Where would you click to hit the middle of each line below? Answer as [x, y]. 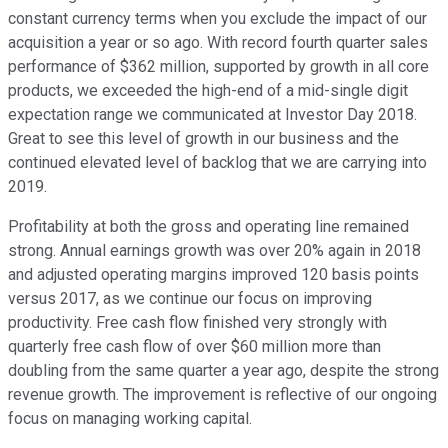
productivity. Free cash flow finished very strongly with [197, 323]
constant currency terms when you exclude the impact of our [217, 19]
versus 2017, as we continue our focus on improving [190, 299]
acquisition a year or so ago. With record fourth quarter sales [218, 43]
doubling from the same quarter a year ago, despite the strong [223, 371]
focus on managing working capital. [130, 419]
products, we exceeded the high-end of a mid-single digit [208, 91]
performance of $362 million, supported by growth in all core [218, 67]
